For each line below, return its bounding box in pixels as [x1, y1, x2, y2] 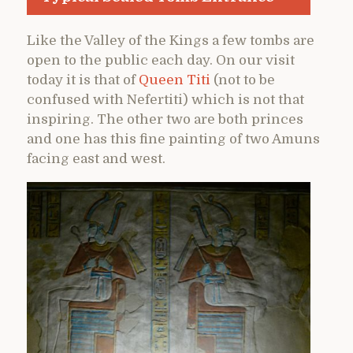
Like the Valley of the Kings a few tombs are [27, 33, 314, 49]
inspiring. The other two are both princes [27, 112, 303, 128]
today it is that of [27, 72, 139, 88]
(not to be [210, 72, 275, 88]
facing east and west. [27, 151, 165, 167]
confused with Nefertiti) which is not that [27, 92, 304, 108]
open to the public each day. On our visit [27, 53, 295, 69]
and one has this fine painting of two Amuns [27, 132, 320, 147]
